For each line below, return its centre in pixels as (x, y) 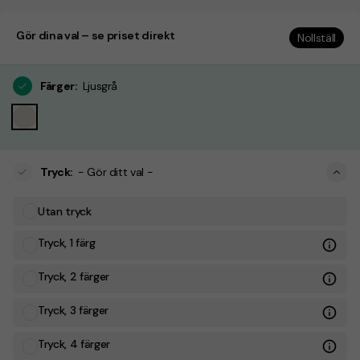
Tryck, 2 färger (74, 277)
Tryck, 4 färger (74, 344)
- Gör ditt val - (115, 172)
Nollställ (317, 38)
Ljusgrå (100, 86)
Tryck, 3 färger (73, 311)
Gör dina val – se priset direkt (96, 35)
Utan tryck (65, 212)
